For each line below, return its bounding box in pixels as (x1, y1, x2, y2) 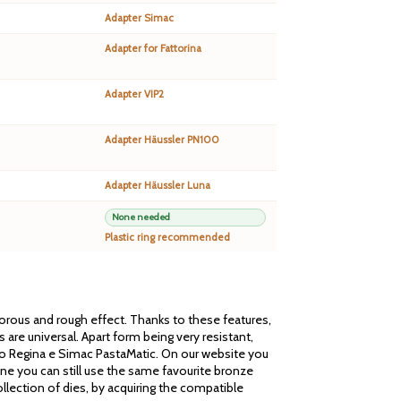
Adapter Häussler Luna (105, 179, 210, 192)
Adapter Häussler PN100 (105, 133, 219, 147)
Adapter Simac (105, 12, 174, 25)
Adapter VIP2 (105, 88, 164, 101)
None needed (112, 211, 170, 224)
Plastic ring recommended (105, 231, 230, 244)
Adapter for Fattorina (105, 42, 201, 55)
